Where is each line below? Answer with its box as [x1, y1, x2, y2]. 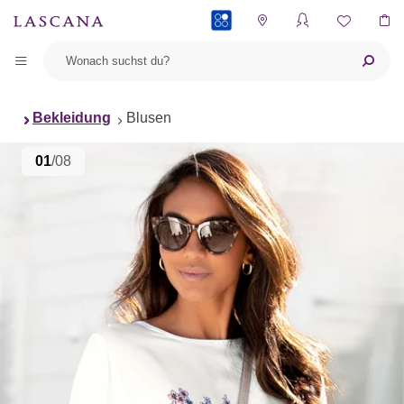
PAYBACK [201, 51, 270, 67]
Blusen [126, 110, 171, 125]
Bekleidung [32, 110, 111, 125]
